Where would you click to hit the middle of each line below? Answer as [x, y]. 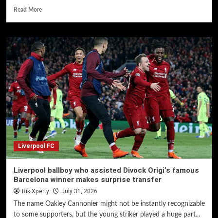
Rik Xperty [35, 191]
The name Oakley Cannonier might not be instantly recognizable [109, 204]
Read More [27, 10]
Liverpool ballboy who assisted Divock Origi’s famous [106, 170]
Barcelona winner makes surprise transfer [87, 180]
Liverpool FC [36, 146]
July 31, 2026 [79, 191]
